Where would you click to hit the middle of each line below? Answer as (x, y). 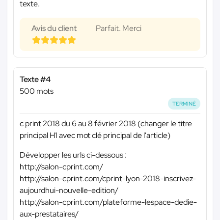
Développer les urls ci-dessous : (73, 155)
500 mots (37, 91)
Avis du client (54, 28)
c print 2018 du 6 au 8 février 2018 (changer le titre (106, 124)
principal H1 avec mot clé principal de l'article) (95, 136)
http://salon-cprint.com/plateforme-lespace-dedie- (108, 202)
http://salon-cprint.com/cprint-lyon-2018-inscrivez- (108, 179)
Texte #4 (35, 79)
